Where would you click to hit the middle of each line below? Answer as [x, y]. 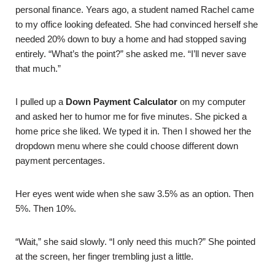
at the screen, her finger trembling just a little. [104, 256]
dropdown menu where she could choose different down [127, 146]
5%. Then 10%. [46, 208]
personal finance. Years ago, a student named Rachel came [135, 10]
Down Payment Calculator [122, 102]
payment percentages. [60, 161]
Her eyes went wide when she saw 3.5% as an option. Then [134, 194]
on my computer [211, 102]
